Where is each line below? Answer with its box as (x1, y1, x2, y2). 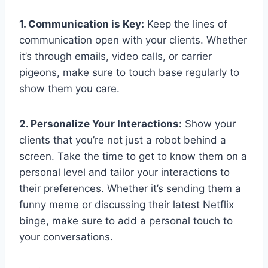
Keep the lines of (144, 17, 227, 30)
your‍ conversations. (19, 230, 113, 243)
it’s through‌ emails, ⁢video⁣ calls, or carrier (19, 50, 212, 62)
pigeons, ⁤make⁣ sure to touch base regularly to (19, 66, 239, 78)
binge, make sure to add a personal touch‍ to (19, 214, 233, 227)
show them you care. (19, 82, 120, 95)
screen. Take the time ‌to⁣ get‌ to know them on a (19, 150, 247, 162)
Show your (182, 117, 236, 130)
